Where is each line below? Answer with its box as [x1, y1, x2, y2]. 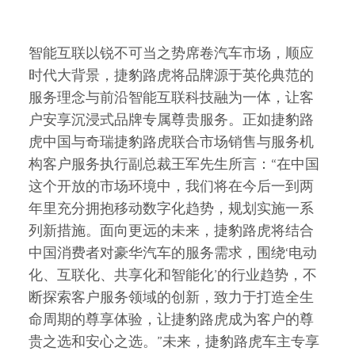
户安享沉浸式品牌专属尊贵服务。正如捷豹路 [29, 111, 314, 128]
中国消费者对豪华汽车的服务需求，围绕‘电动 [29, 244, 317, 261]
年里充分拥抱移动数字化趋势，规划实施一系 [29, 200, 314, 217]
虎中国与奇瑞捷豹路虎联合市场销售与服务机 [29, 133, 314, 151]
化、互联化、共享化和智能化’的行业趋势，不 [29, 266, 317, 284]
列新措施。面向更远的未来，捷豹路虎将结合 [29, 222, 314, 239]
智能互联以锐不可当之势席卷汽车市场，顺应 [29, 44, 314, 62]
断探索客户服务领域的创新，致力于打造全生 [29, 288, 314, 306]
